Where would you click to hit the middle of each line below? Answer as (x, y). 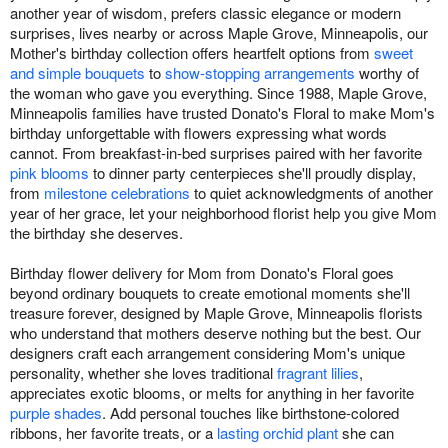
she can (366, 433)
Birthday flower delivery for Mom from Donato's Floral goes (202, 273)
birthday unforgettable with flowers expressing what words (198, 133)
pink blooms (49, 173)
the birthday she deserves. (96, 233)
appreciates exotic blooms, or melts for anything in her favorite (212, 393)
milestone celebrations (117, 193)
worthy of (387, 73)
